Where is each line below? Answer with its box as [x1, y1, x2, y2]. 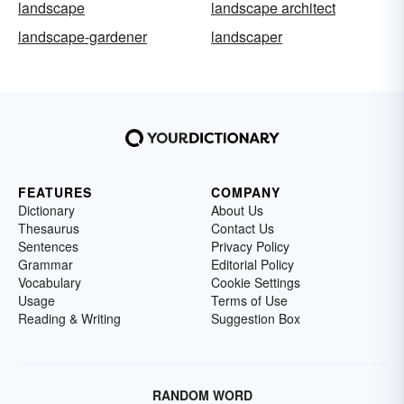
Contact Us [211, 219, 274, 237]
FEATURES [18, 183, 92, 201]
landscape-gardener [18, 26, 147, 47]
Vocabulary [18, 273, 81, 291]
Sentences [18, 237, 78, 255]
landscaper [211, 26, 282, 47]
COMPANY [211, 183, 280, 201]
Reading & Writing [18, 309, 121, 327]
